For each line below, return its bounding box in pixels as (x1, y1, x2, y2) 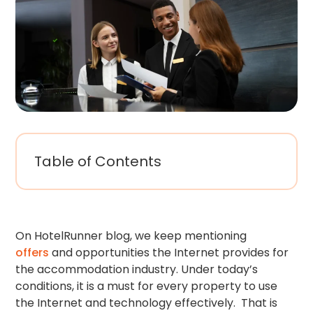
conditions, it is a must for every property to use (15, 277, 278, 294)
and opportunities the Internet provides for (52, 244, 289, 261)
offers (15, 244, 52, 261)
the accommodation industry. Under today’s (15, 261, 259, 277)
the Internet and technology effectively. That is (15, 294, 278, 311)
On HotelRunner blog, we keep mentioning (15, 227, 247, 244)
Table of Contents (34, 151, 162, 171)
